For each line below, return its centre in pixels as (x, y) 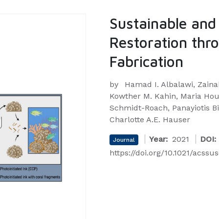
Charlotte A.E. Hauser (150, 120)
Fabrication (146, 61)
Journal (124, 140)
